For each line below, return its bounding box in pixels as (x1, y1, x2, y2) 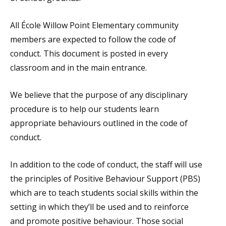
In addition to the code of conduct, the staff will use (10, 159, 202, 170)
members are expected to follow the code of (10, 34, 176, 45)
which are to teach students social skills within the (10, 187, 198, 198)
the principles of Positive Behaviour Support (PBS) (10, 173, 200, 184)
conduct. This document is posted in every (10, 48, 168, 59)
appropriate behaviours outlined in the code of (10, 118, 188, 129)
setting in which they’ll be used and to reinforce (10, 201, 189, 212)
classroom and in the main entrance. (10, 62, 147, 73)
